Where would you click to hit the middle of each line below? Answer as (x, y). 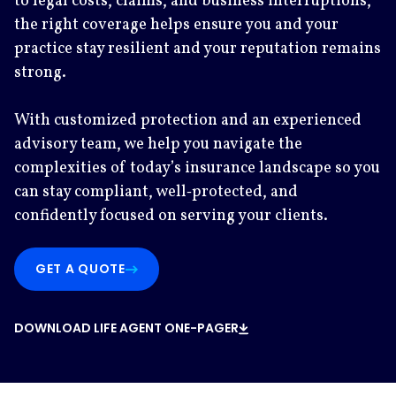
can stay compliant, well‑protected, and (156, 192)
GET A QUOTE (80, 269)
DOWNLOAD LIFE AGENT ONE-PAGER (126, 328)
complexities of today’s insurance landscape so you (197, 168)
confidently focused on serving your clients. (171, 216)
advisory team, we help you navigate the (158, 144)
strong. (40, 72)
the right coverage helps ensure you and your (176, 25)
